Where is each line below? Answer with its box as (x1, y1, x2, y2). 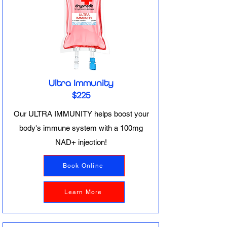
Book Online (62, 162, 104, 169)
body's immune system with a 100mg (19, 124, 143, 132)
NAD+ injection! (55, 138, 107, 146)
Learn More (64, 188, 102, 196)
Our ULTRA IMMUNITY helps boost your (13, 109, 149, 118)
